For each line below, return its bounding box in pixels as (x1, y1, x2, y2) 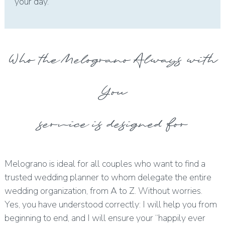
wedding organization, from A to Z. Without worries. (4, 184, 202, 197)
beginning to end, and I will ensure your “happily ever (4, 211, 205, 224)
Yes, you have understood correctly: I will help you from (4, 198, 217, 210)
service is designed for (38, 111, 187, 137)
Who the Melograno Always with (9, 47, 216, 73)
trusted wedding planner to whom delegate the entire (4, 171, 211, 183)
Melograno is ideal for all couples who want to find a (4, 157, 205, 170)
